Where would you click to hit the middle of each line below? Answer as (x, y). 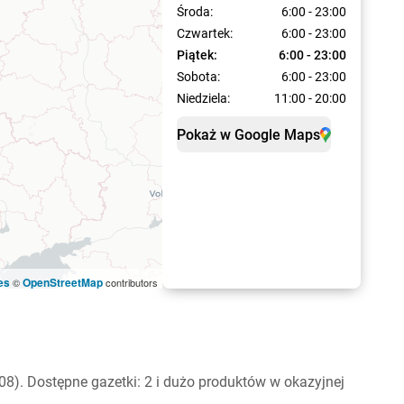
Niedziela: (203, 98)
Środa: (195, 12)
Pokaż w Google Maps (248, 134)
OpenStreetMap (63, 282)
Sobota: (198, 77)
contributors (130, 282)
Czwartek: (205, 33)
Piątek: (197, 55)
